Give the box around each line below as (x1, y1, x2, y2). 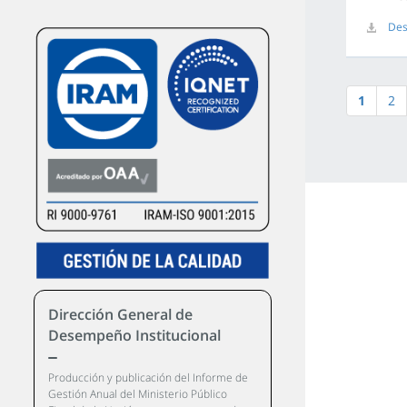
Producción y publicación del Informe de (48, 370, 249, 386)
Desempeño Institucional (48, 325, 222, 346)
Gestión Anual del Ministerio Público (48, 386, 228, 402)
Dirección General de (48, 304, 194, 325)
